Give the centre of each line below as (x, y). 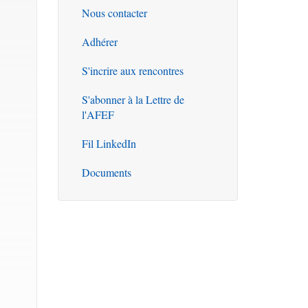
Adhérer (99, 42)
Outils (105, 26)
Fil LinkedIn (109, 143)
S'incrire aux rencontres (132, 70)
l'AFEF (98, 114)
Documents (106, 172)
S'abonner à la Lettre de (133, 99)
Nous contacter (114, 13)
